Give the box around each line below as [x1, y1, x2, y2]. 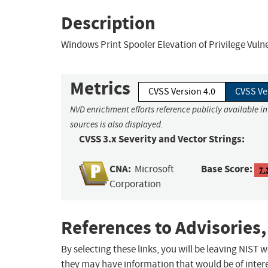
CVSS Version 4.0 [148, 86, 215, 98]
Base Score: [201, 162, 253, 176]
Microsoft [135, 163, 175, 176]
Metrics [70, 76, 130, 101]
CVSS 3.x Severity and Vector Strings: [79, 132, 245, 147]
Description [61, 10, 156, 35]
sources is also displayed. [70, 119, 163, 130]
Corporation [109, 178, 162, 191]
